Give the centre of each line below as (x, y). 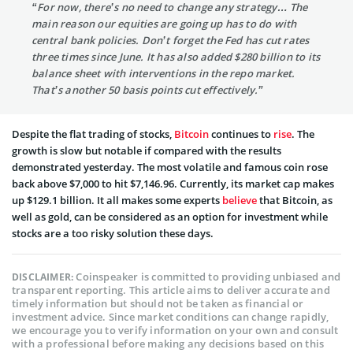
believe (240, 200)
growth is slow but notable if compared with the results (147, 150)
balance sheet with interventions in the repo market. (163, 73)
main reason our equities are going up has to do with (164, 23)
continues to (241, 134)
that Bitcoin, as (295, 200)
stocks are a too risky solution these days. (113, 233)
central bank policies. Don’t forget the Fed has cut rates (171, 40)
